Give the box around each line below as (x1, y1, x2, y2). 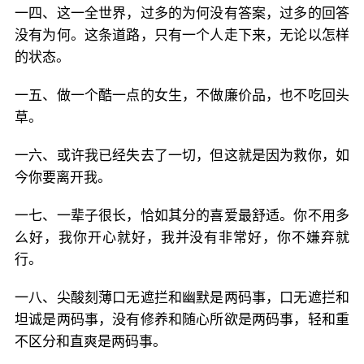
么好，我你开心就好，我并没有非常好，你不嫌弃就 (15, 229, 349, 245)
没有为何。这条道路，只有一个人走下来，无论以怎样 (15, 27, 349, 43)
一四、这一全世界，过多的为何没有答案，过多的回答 (15, 5, 349, 21)
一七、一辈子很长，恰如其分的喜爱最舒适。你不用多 (15, 207, 349, 223)
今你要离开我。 (15, 169, 111, 185)
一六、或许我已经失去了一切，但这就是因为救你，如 (15, 147, 349, 163)
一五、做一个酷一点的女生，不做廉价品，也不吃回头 (15, 87, 349, 103)
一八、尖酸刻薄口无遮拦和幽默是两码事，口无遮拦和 (15, 289, 349, 305)
